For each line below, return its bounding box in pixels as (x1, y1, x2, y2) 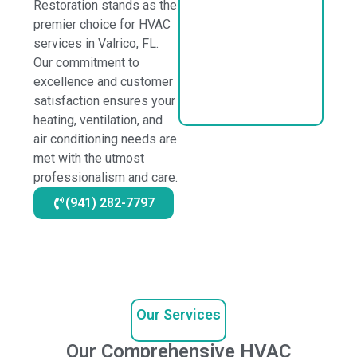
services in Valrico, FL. (33, 36, 159, 51)
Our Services (136, 306, 221, 323)
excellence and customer (33, 74, 174, 89)
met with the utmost (33, 151, 145, 166)
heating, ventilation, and (33, 112, 163, 127)
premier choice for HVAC (33, 17, 171, 32)
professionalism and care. (33, 170, 178, 185)
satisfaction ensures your (33, 93, 176, 108)
